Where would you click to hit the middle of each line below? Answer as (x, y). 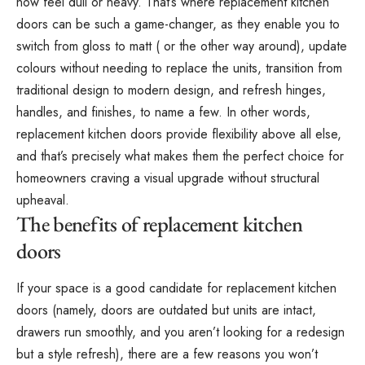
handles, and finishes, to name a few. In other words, (163, 112)
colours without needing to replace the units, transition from (179, 68)
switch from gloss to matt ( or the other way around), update (182, 46)
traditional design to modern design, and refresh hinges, (171, 90)
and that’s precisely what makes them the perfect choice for (180, 156)
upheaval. (43, 200)
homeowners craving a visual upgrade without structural (168, 178)
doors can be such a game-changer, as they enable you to (178, 24)
